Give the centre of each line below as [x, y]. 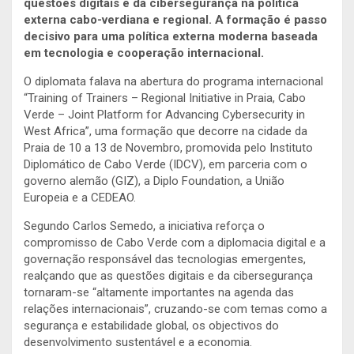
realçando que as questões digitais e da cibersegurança [168, 275]
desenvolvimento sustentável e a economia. [138, 342]
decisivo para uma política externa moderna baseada [171, 36]
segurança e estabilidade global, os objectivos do [151, 325]
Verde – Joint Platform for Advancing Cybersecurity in [164, 114]
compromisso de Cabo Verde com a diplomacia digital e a [175, 242]
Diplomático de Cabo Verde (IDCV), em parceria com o [166, 164]
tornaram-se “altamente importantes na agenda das [159, 292]
